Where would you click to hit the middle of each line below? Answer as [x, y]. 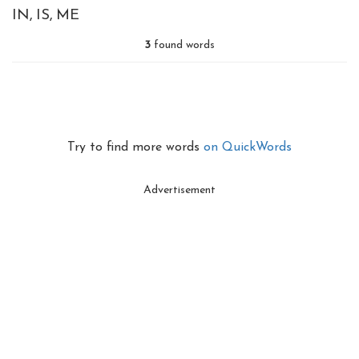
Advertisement [179, 190]
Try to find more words [135, 147]
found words [183, 45]
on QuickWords [248, 147]
